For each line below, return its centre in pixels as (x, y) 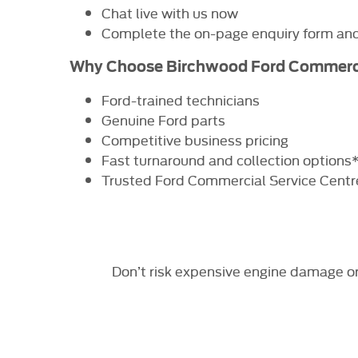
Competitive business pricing (195, 139)
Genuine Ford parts (163, 119)
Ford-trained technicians (181, 99)
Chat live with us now (170, 12)
